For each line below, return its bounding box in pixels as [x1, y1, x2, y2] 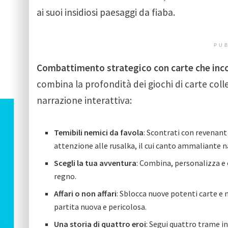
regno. [54, 170, 77, 181]
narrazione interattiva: [37, 94, 132, 107]
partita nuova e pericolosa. [54, 201, 147, 212]
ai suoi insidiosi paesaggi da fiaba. [37, 6, 175, 18]
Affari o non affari [54, 188, 117, 198]
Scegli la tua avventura [54, 157, 137, 168]
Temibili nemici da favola [54, 127, 144, 137]
